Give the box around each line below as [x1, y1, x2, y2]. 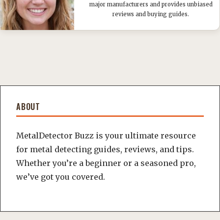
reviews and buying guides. [112, 11, 189, 18]
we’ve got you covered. [16, 172, 105, 182]
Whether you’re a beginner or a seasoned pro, [16, 158, 196, 168]
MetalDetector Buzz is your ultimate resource [16, 131, 196, 140]
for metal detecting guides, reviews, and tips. [16, 144, 194, 154]
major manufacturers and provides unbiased [89, 1, 213, 8]
